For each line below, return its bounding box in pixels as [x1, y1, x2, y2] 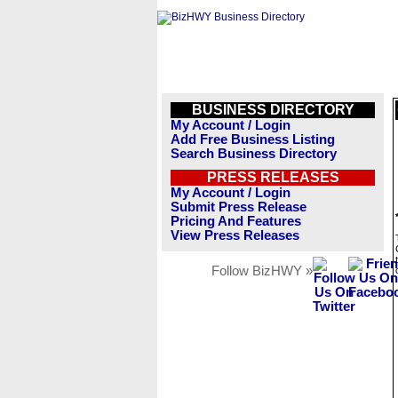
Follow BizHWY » [211, 264, 313, 278]
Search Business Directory [171, 147, 337, 161]
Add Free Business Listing [171, 132, 335, 147]
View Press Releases [171, 228, 299, 243]
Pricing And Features [171, 214, 301, 228]
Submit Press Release [171, 200, 306, 214]
